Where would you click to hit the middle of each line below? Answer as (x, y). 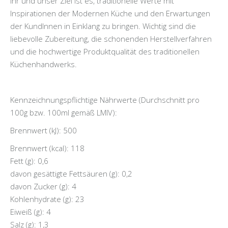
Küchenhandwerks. (44, 64)
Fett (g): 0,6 (29, 161)
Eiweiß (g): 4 (31, 212)
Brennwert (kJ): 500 (44, 131)
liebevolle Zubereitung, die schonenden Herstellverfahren (111, 39)
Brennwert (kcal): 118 (47, 148)
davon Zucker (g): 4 (43, 187)
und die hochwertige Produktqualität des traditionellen (105, 52)
